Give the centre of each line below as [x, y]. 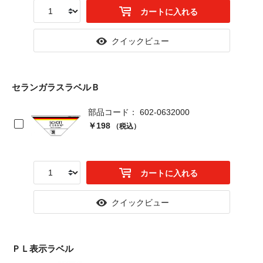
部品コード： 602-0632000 [139, 112]
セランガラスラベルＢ [56, 87]
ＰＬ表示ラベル [43, 249]
